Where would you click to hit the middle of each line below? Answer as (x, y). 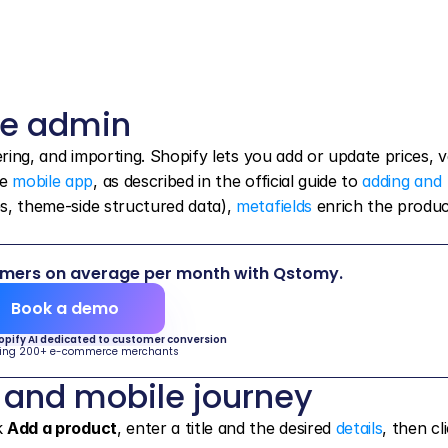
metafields (274, 206)
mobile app (53, 181)
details (359, 428)
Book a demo (65, 308)
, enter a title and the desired (226, 428)
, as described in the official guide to (228, 181)
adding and (402, 181)
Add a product (62, 428)
